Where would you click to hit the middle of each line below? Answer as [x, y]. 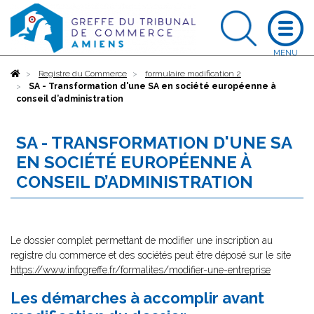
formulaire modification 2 [193, 74]
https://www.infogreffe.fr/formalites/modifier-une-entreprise [141, 270]
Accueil [35, 74]
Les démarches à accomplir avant [137, 298]
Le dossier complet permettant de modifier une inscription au [142, 240]
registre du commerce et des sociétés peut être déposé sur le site [151, 255]
